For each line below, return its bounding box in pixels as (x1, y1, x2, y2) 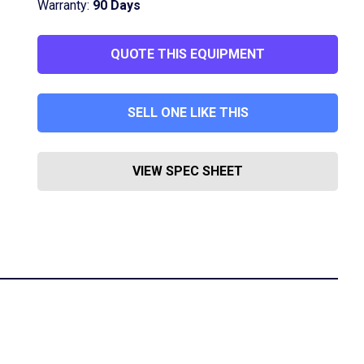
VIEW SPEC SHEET (132, 163, 243, 179)
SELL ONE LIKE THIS (127, 105, 249, 120)
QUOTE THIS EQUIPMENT (110, 46, 265, 62)
